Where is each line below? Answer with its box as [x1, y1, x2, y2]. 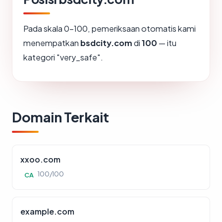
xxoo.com [20, 154, 60, 165]
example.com [20, 206, 74, 217]
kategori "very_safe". [23, 52, 103, 63]
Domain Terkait [12, 109, 109, 126]
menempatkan [23, 38, 80, 49]
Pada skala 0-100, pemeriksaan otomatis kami [23, 23, 196, 34]
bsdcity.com [80, 38, 132, 49]
